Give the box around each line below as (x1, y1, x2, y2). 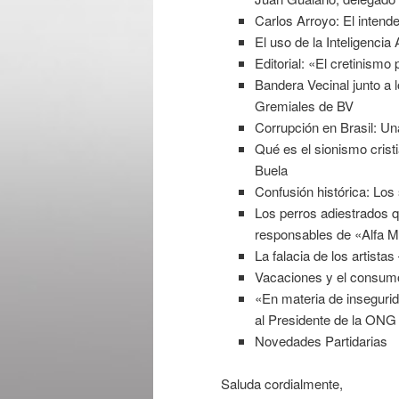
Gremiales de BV (254, 95, 354, 115)
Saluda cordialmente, (221, 373, 343, 393)
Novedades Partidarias (254, 330, 387, 350)
